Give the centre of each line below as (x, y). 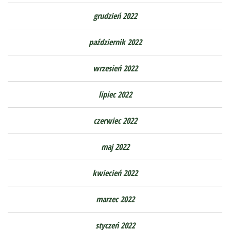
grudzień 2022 (115, 16)
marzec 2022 (115, 199)
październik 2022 (115, 42)
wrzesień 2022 (115, 68)
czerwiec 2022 (115, 120)
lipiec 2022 (115, 94)
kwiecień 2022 (115, 173)
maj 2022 (115, 147)
